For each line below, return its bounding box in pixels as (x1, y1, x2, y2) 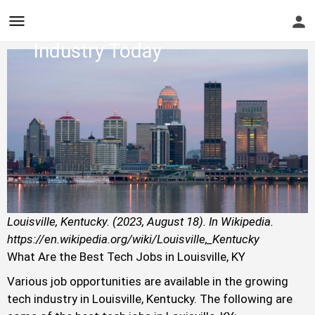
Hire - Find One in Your (34, 9, 226, 33)
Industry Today (34, 39, 162, 63)
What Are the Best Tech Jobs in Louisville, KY (7, 250, 248, 264)
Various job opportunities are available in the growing (7, 274, 288, 289)
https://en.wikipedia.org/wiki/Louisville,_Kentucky (7, 232, 259, 247)
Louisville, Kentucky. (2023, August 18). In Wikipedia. (7, 214, 274, 229)
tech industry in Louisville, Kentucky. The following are (7, 292, 292, 307)
